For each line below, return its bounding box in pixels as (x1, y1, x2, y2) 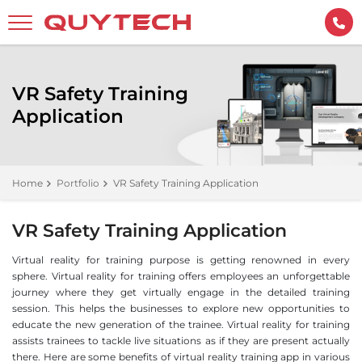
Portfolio (57, 177, 99, 189)
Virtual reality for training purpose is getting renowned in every (12, 254, 350, 266)
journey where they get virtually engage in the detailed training (12, 286, 350, 298)
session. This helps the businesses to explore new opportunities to (12, 302, 350, 314)
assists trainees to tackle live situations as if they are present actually (12, 335, 350, 347)
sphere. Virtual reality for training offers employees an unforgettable (12, 270, 350, 282)
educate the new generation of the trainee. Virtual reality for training (12, 318, 350, 330)
